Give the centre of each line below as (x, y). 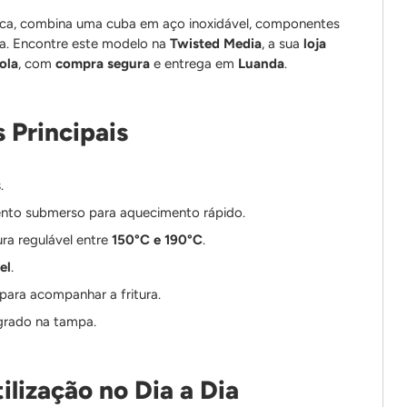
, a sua (283, 43)
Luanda (262, 63)
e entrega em (194, 63)
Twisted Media (216, 43)
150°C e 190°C (158, 239)
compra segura (103, 63)
